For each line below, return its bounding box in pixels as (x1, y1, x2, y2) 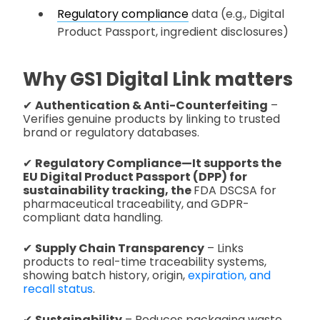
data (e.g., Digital (189, 6, 284, 23)
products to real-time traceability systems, (23, 254, 266, 271)
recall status (23, 281, 93, 298)
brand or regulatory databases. (23, 124, 199, 141)
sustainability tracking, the (23, 182, 194, 199)
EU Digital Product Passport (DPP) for (23, 169, 247, 186)
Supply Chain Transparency (35, 240, 204, 257)
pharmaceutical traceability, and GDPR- (23, 196, 249, 213)
